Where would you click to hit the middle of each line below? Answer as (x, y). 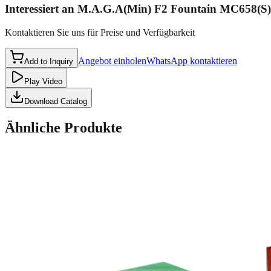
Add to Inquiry (49, 61)
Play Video (43, 81)
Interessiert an (40, 9)
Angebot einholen (112, 60)
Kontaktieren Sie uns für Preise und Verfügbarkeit (100, 32)
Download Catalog (56, 101)
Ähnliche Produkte (64, 127)
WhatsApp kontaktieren (192, 60)
